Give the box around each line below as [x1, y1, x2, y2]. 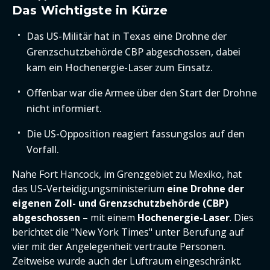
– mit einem [80, 211, 137, 224]
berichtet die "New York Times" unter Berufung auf [12, 225, 244, 239]
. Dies [230, 211, 254, 224]
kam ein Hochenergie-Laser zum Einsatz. [27, 61, 213, 74]
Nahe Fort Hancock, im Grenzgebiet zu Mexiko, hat [12, 168, 242, 181]
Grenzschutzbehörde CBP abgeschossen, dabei [27, 45, 240, 58]
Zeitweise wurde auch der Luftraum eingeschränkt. [12, 254, 242, 268]
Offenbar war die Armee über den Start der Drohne [27, 86, 257, 99]
